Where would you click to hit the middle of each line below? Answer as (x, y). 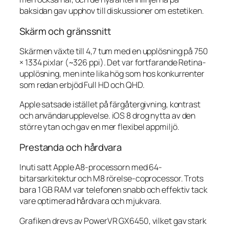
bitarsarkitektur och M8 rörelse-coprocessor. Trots (111, 179)
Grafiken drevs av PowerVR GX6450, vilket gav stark (113, 221)
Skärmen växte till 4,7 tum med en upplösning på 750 (114, 51)
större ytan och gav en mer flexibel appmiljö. (99, 127)
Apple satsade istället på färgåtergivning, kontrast (110, 105)
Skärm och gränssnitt (65, 31)
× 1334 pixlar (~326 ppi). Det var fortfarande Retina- (113, 63)
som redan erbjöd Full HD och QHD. (82, 85)
